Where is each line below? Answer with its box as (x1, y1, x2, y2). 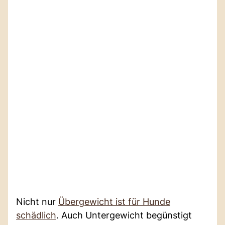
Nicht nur (16, 196, 58, 207)
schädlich (16, 209, 56, 220)
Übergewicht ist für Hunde (58, 196, 170, 207)
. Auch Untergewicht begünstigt (56, 209, 192, 220)
